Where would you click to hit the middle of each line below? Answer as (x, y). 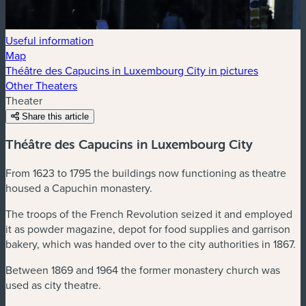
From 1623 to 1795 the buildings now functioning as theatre (146, 172)
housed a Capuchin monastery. (79, 187)
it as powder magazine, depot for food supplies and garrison (148, 228)
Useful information (50, 40)
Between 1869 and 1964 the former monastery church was (143, 269)
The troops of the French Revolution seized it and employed (149, 213)
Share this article (55, 116)
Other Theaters (41, 85)
